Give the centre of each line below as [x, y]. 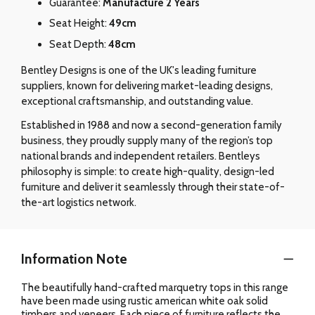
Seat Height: [79, 24]
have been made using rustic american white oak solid [144, 301]
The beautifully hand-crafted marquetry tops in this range [155, 287]
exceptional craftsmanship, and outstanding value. [137, 101]
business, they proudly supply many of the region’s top [147, 140]
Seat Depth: [79, 44]
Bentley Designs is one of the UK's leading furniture [139, 70]
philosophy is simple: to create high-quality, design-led [148, 171]
